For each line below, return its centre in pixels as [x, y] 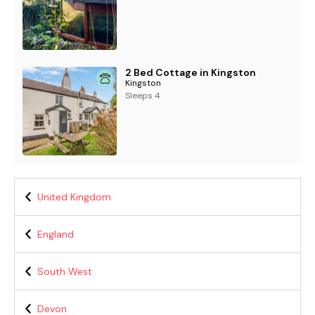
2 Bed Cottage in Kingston [191, 73]
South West [65, 272]
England [56, 234]
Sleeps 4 [143, 96]
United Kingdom [74, 197]
